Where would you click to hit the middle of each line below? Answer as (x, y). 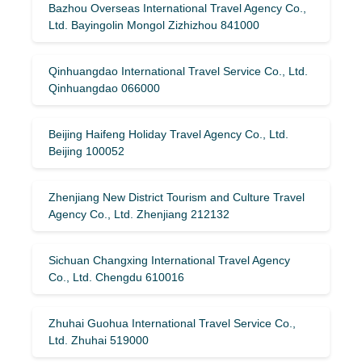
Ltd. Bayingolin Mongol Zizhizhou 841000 (154, 25)
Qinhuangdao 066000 (104, 88)
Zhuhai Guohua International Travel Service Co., (172, 323)
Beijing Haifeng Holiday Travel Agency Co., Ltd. (168, 134)
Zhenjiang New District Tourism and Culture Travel (177, 197)
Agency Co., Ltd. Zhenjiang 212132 (139, 214)
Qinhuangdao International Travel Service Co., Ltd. (178, 71)
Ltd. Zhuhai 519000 (99, 340)
